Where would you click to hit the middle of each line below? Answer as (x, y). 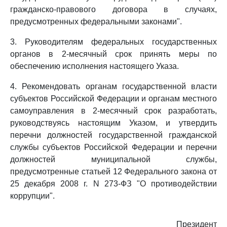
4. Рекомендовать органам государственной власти (113, 86)
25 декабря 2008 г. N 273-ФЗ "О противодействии (113, 184)
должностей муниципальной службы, (113, 159)
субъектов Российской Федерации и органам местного (113, 99)
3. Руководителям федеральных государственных (113, 42)
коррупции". (32, 196)
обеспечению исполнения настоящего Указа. (94, 66)
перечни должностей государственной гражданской (113, 135)
